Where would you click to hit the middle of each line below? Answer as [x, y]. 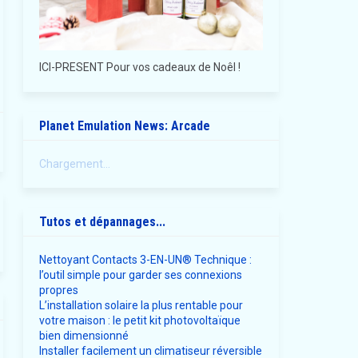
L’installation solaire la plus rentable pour [141, 306]
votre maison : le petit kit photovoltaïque [139, 321]
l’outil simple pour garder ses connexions [140, 275]
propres [58, 290]
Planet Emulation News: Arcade [124, 126]
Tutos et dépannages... [102, 222]
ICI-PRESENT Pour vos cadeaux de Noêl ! [139, 68]
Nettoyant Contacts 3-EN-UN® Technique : [145, 260]
